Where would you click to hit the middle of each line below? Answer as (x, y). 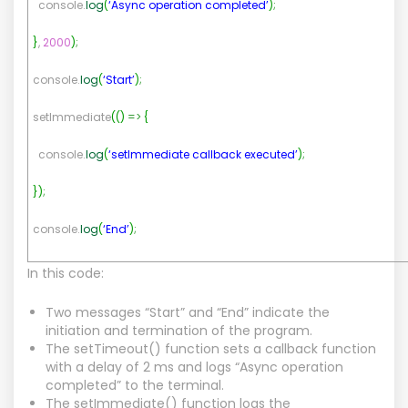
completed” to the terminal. (135, 385)
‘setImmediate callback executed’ (203, 154)
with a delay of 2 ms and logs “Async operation (194, 367)
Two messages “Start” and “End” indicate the (188, 312)
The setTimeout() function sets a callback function (211, 348)
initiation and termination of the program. (179, 330)
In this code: (66, 273)
